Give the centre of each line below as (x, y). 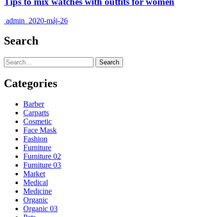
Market (34, 174)
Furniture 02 (42, 156)
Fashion (35, 139)
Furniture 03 (42, 165)
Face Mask (40, 130)
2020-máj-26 (47, 20)
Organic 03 (40, 209)
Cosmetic (38, 122)
